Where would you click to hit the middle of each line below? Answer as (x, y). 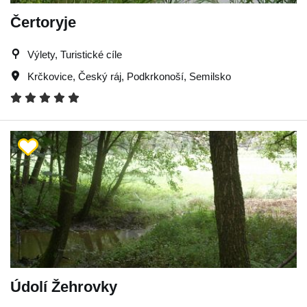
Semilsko (210, 76)
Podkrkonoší (155, 76)
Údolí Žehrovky (64, 286)
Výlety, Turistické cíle (75, 54)
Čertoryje (43, 22)
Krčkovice (50, 76)
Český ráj (100, 76)
